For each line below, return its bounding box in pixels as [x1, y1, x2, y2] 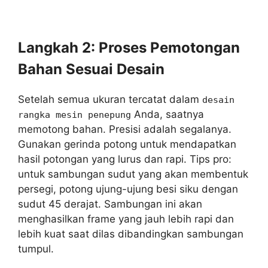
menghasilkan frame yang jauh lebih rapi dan [18, 213, 234, 225]
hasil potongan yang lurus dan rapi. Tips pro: [18, 153, 232, 165]
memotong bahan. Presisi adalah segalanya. [18, 123, 232, 135]
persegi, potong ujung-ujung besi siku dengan [18, 183, 238, 195]
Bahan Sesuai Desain [18, 60, 165, 78]
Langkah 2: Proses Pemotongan [18, 39, 240, 56]
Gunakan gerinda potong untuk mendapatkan [18, 138, 236, 150]
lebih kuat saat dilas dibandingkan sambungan [18, 228, 243, 240]
